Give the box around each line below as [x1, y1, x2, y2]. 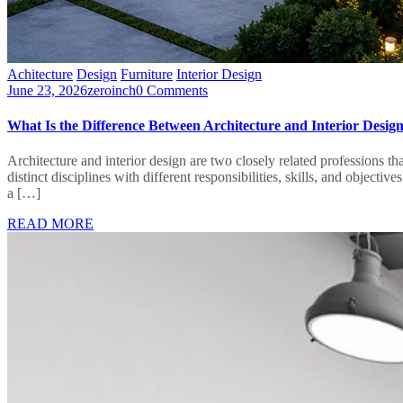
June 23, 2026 [7, 82, 87, 98]
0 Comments [136, 82, 208, 98]
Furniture [121, 66, 173, 82]
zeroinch [87, 82, 136, 98]
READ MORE [7, 216, 94, 232]
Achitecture [7, 66, 73, 82]
